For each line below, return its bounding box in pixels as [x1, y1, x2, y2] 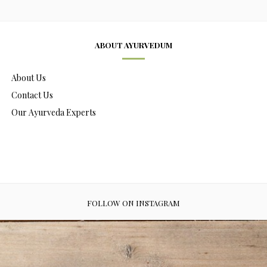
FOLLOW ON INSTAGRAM [87, 197, 180, 208]
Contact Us [11, 89, 53, 101]
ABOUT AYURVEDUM [94, 39, 172, 50]
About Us [11, 72, 46, 83]
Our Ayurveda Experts [11, 106, 96, 118]
